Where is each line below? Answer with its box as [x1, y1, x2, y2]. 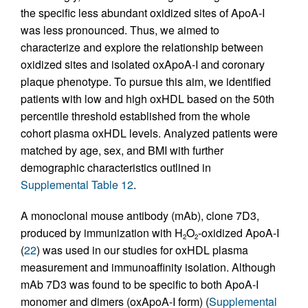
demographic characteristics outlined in [21, 159, 211, 176]
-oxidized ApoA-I [198, 225, 279, 241]
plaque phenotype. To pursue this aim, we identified [21, 74, 271, 90]
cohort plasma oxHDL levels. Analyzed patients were [21, 125, 278, 142]
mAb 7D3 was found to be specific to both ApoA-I [21, 276, 258, 293]
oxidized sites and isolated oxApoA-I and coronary [21, 56, 265, 73]
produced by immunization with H [21, 225, 183, 241]
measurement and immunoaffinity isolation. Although [21, 259, 276, 276]
